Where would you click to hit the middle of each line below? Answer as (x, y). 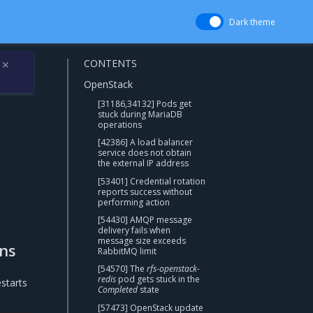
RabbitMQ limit (127, 251)
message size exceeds (142, 240)
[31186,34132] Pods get (145, 103)
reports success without (145, 191)
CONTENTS (110, 63)
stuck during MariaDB (140, 114)
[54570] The (122, 269)
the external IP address (143, 163)
